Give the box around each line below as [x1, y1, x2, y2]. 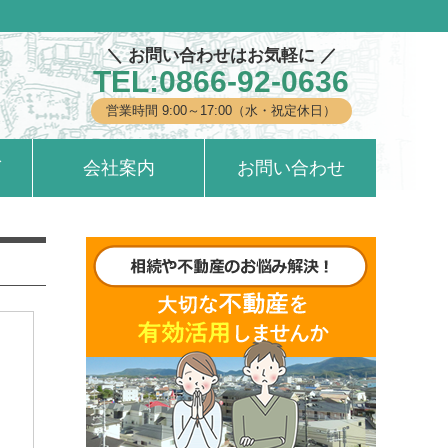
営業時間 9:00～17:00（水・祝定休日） [106, 103, 336, 118]
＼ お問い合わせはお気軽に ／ [105, 46, 337, 65]
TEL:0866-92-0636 [93, 65, 349, 98]
